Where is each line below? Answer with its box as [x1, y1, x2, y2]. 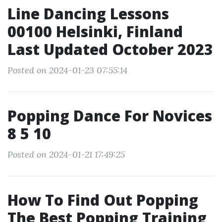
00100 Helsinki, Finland [7, 21, 183, 42]
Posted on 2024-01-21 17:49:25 [7, 149, 125, 160]
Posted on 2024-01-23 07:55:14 [7, 64, 127, 76]
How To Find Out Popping [7, 190, 198, 210]
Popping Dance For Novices [7, 106, 212, 126]
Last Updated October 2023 [7, 39, 213, 59]
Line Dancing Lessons [7, 3, 169, 24]
